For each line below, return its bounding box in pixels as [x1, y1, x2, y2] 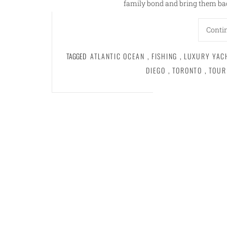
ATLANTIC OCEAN [90, 51, 145, 62]
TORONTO [172, 65, 202, 76]
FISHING [151, 51, 177, 62]
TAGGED [66, 51, 88, 62]
